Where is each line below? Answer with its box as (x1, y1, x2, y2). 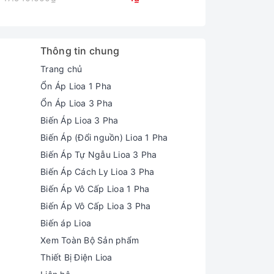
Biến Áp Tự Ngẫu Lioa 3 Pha (40, 149, 157, 160)
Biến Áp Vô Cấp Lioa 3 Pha (40, 200, 151, 211)
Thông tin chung (40, 44, 120, 57)
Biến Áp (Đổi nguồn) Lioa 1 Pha (40, 131, 168, 143)
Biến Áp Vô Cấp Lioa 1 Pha (40, 183, 150, 194)
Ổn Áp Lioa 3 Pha (40, 97, 113, 108)
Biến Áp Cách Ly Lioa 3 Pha (40, 166, 155, 177)
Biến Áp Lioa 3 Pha (40, 114, 119, 125)
